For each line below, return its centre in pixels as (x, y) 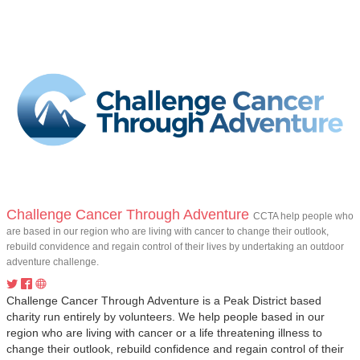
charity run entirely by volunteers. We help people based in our (166, 317)
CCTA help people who (303, 216)
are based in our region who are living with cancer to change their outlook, (168, 231)
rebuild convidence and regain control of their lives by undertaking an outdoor (175, 246)
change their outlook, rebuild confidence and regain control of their (175, 349)
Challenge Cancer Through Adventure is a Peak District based (164, 301)
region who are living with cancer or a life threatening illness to (164, 333)
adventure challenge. (53, 262)
